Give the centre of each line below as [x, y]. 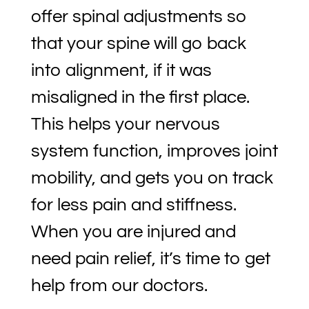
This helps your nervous [125, 124]
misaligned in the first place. [140, 98]
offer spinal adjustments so [139, 17]
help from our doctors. [119, 286]
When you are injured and [133, 232]
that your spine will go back [138, 44]
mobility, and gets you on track [152, 178]
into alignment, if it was [121, 71]
